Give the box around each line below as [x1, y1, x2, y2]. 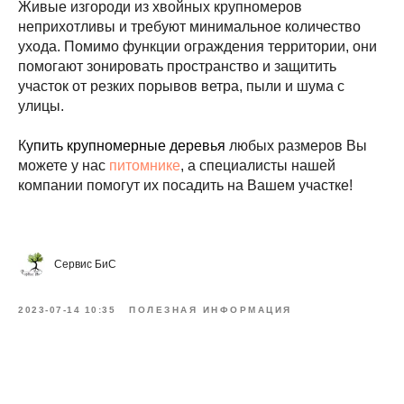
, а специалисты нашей [180, 157, 335, 173]
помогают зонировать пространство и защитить [18, 58, 336, 74]
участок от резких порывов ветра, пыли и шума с [18, 78, 344, 94]
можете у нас [18, 157, 109, 173]
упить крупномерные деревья [26, 137, 225, 153]
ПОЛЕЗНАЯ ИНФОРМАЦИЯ [129, 304, 292, 315]
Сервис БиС [54, 257, 116, 271]
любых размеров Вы [225, 137, 367, 153]
